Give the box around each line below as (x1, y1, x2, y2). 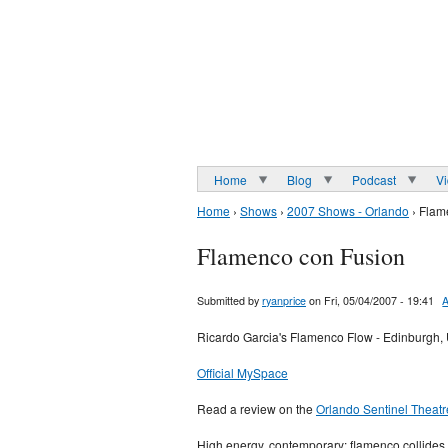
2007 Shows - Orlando (287, 202, 409, 220)
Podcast (352, 170, 396, 188)
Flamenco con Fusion (197, 240, 405, 273)
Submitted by (197, 293, 262, 309)
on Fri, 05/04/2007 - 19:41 (306, 293, 434, 309)
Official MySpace (197, 364, 288, 382)
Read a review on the (197, 400, 316, 418)
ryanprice (262, 293, 306, 309)
